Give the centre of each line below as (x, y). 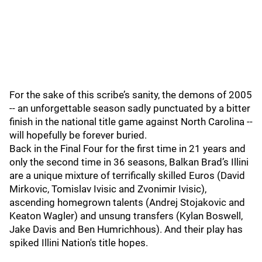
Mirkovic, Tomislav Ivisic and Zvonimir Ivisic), (108, 189)
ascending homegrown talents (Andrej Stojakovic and (127, 202)
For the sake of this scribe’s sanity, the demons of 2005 (131, 95)
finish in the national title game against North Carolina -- (131, 122)
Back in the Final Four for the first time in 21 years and (127, 149)
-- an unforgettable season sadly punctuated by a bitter (130, 108)
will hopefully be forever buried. (79, 135)
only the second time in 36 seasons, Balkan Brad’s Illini (129, 162)
